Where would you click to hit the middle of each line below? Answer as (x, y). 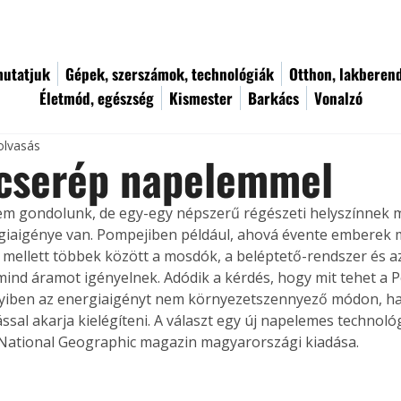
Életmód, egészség (97, 98)
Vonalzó (338, 98)
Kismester (201, 98)
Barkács (273, 98)
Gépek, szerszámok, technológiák (170, 74)
